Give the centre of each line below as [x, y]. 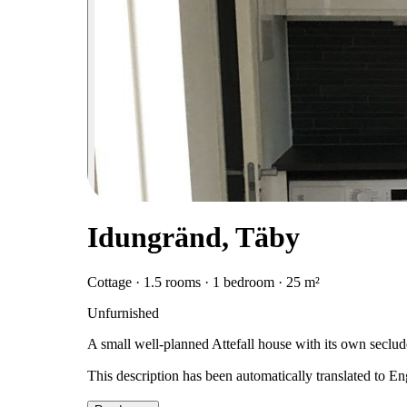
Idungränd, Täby [194, 238]
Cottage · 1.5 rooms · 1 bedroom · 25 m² [203, 282]
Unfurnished [123, 313]
